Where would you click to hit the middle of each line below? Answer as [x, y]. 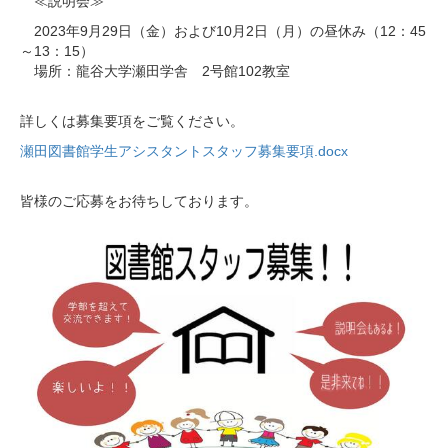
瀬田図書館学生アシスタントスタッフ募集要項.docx [184, 151]
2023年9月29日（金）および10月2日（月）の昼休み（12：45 [223, 31]
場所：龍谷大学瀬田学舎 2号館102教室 [155, 71]
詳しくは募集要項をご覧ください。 [132, 121]
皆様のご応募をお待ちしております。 [139, 201]
